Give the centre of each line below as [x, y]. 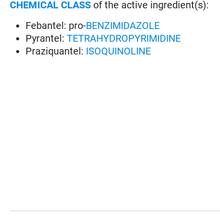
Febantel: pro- [56, 25]
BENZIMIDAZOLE [123, 25]
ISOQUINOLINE [119, 51]
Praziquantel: [56, 51]
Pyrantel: [46, 38]
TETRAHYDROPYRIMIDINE [124, 38]
